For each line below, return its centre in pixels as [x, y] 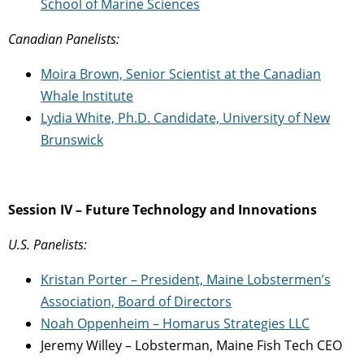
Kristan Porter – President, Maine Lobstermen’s [186, 279]
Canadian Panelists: [65, 39]
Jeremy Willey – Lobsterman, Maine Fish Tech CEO [191, 345]
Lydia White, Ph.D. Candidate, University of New [185, 117]
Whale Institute [87, 95]
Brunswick [72, 139]
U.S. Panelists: [48, 244]
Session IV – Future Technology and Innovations [162, 209]
